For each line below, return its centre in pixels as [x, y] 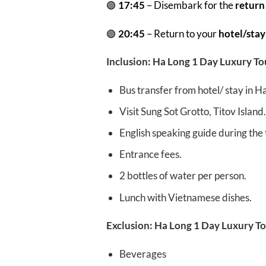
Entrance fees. [150, 154]
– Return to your [181, 33]
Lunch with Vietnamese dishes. [185, 197]
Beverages [142, 254]
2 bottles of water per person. [183, 176]
